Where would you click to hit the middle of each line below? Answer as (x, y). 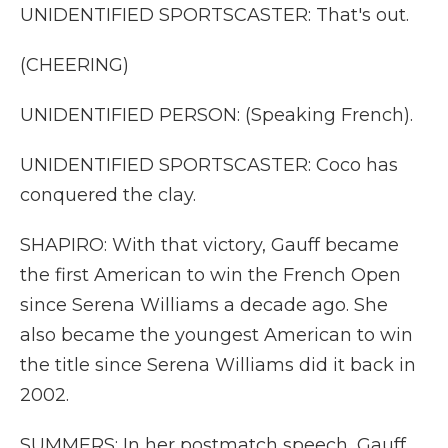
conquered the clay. (108, 195)
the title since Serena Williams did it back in (218, 365)
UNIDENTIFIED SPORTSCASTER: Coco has (209, 165)
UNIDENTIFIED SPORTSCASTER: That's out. (214, 15)
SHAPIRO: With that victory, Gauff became (209, 245)
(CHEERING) (74, 65)
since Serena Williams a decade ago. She (204, 305)
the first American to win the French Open (210, 275)
